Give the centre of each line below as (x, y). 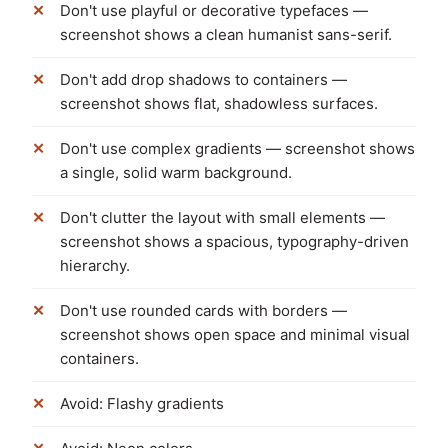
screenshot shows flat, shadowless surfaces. (219, 103)
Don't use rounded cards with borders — (203, 310)
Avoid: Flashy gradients (142, 403)
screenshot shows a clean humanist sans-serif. (226, 34)
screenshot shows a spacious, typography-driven (234, 241)
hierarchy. (95, 265)
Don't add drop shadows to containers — (203, 79)
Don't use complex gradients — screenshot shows (237, 148)
